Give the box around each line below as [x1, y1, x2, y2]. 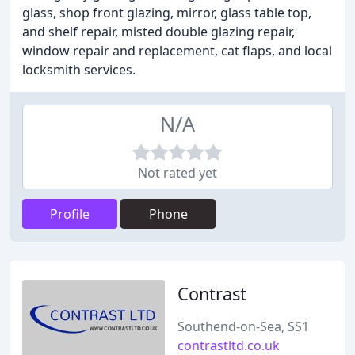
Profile [50, 205, 90, 223]
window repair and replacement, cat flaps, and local [22, 42, 332, 59]
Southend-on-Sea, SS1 [177, 318, 309, 335]
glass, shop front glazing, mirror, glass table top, [22, 4, 311, 21]
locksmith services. [22, 61, 136, 78]
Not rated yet [138, 164, 217, 181]
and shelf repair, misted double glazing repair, [22, 23, 295, 40]
